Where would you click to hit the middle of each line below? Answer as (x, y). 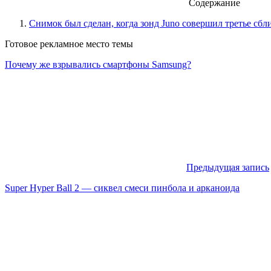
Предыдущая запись (228, 167)
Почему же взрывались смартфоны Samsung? (98, 64)
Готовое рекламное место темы (69, 44)
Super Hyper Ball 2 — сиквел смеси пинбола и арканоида (122, 188)
